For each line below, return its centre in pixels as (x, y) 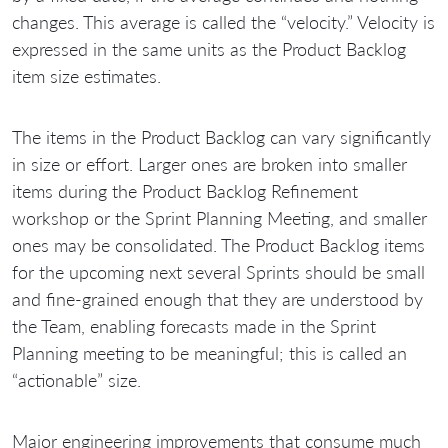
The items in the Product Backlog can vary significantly (221, 136)
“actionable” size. (76, 379)
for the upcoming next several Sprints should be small (218, 271)
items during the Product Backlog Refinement (185, 190)
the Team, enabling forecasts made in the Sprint (194, 325)
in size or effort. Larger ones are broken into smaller (209, 163)
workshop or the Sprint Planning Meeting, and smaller (219, 217)
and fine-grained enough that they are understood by (217, 298)
